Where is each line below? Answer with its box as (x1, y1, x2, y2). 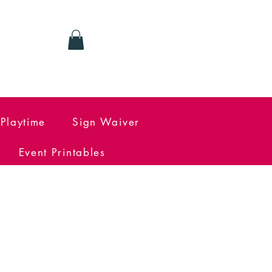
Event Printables (18, 146, 106, 159)
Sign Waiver (72, 115, 140, 129)
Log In (109, 44, 135, 56)
